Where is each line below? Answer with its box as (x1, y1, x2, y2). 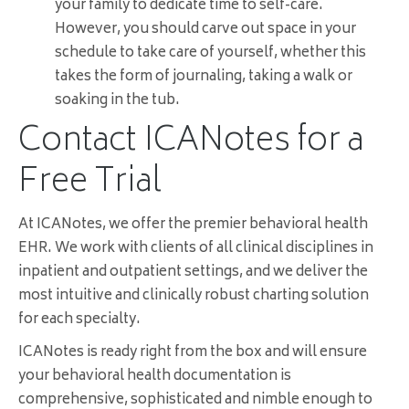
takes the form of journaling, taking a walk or (55, 65, 352, 90)
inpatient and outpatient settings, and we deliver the (18, 260, 368, 286)
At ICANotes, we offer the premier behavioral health (18, 213, 368, 238)
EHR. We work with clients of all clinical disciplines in (18, 236, 373, 262)
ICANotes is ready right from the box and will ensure (18, 341, 367, 366)
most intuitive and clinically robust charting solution (18, 284, 369, 309)
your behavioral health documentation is (18, 364, 291, 390)
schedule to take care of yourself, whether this (55, 41, 366, 67)
